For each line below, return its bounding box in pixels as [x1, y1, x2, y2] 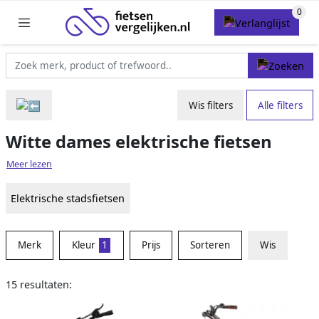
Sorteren [189, 239, 230, 252]
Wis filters [188, 98, 233, 112]
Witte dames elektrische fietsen [6, 130, 272, 154]
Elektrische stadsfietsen [11, 192, 125, 206]
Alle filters [257, 98, 303, 112]
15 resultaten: [6, 278, 72, 292]
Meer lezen [6, 158, 52, 171]
